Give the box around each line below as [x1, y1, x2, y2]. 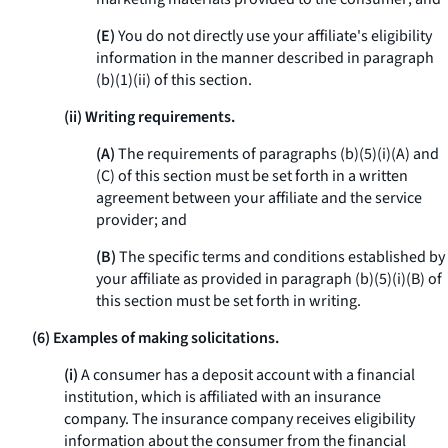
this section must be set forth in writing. [96, 290, 361, 312]
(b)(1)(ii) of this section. [96, 69, 252, 91]
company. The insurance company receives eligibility [64, 408, 415, 430]
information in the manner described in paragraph [96, 47, 434, 69]
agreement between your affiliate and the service [96, 187, 422, 209]
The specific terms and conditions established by [116, 246, 445, 268]
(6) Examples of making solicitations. [32, 327, 279, 349]
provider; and [96, 209, 187, 231]
